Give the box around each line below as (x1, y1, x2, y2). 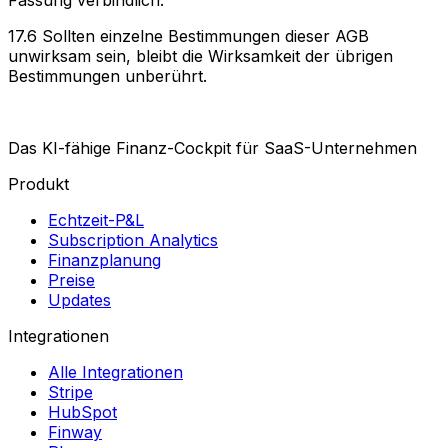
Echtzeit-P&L (48, 209, 144, 230)
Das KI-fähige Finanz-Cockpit (8, 137, 231, 158)
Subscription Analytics (48, 229, 218, 250)
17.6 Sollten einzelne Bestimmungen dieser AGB (8, 25, 369, 46)
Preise (48, 269, 95, 290)
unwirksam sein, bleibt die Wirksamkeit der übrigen (8, 45, 393, 66)
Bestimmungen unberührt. (8, 65, 207, 86)
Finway (48, 421, 102, 442)
